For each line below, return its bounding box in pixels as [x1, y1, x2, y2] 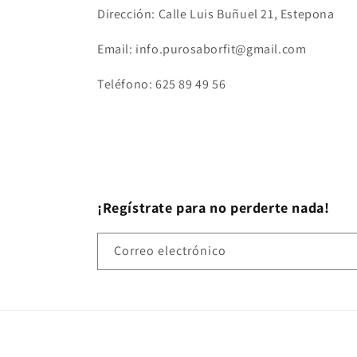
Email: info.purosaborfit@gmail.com [97, 41, 307, 58]
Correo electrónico [114, 242, 226, 260]
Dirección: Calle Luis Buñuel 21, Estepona [97, 6, 335, 23]
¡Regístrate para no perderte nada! [97, 198, 330, 218]
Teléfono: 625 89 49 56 [97, 76, 226, 93]
